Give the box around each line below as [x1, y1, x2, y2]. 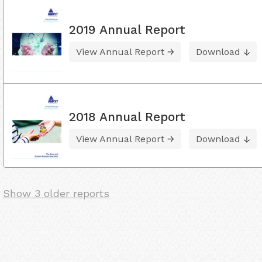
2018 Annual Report [69, 109, 185, 125]
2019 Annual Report [69, 22, 185, 37]
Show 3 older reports [3, 187, 109, 199]
